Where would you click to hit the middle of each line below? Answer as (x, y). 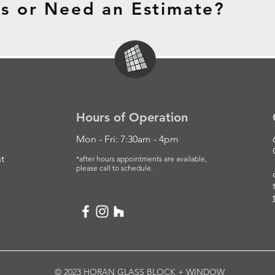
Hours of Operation (132, 117)
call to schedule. (126, 168)
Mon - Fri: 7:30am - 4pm (127, 139)
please (88, 168)
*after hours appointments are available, (141, 159)
